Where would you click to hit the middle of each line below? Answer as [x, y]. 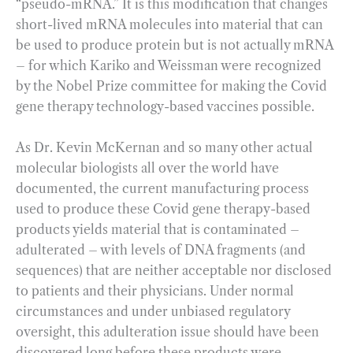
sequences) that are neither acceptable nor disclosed [174, 270]
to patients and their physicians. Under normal [155, 290]
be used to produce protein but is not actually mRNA [175, 45]
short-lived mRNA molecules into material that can [169, 24]
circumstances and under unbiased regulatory [153, 311]
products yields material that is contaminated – [158, 229]
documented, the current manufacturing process [162, 188]
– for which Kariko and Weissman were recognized [169, 65]
